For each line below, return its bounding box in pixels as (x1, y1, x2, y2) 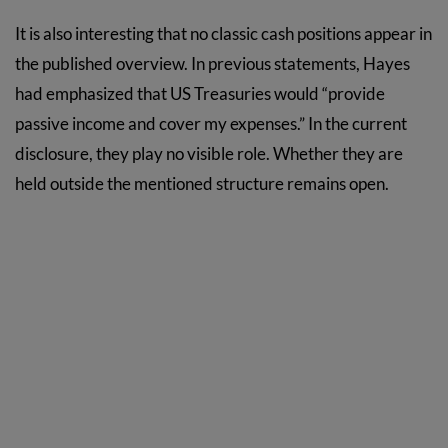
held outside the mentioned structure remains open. (15, 173, 389, 195)
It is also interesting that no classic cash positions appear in (15, 23, 432, 45)
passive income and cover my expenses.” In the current (15, 113, 407, 135)
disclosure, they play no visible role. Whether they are (15, 143, 403, 165)
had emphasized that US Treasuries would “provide (15, 83, 385, 105)
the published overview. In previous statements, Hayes (15, 53, 410, 75)
